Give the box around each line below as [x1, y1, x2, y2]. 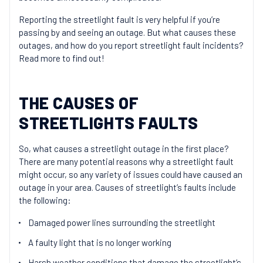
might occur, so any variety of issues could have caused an [19, 169, 242, 180]
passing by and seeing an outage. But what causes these [19, 27, 236, 38]
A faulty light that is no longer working [28, 237, 171, 248]
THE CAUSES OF [19, 93, 139, 113]
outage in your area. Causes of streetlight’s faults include [19, 182, 236, 193]
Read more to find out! [19, 53, 104, 63]
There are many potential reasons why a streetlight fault [19, 156, 234, 167]
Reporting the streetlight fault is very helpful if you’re [19, 14, 220, 25]
